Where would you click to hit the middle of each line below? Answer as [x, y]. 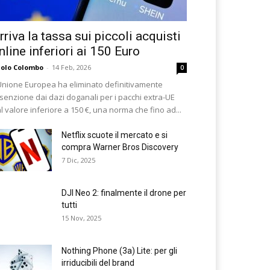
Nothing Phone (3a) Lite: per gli [119, 251]
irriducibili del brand [98, 263]
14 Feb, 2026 [71, 67]
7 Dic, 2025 [78, 160]
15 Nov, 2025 [81, 218]
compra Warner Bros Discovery [120, 147]
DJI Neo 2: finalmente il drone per [124, 193]
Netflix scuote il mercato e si [115, 135]
